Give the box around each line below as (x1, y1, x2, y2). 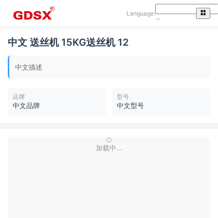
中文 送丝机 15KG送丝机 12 (8, 36, 128, 48)
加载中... (96, 144, 122, 152)
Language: (126, 10, 155, 17)
